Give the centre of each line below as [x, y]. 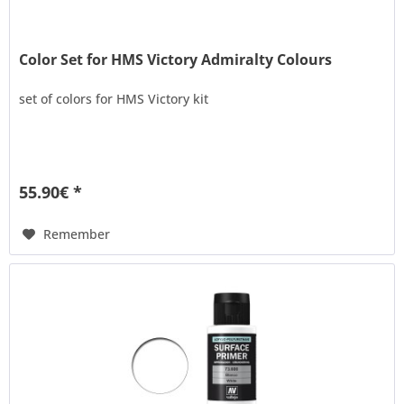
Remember [77, 234]
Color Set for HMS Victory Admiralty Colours [176, 60]
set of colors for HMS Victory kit [114, 99]
